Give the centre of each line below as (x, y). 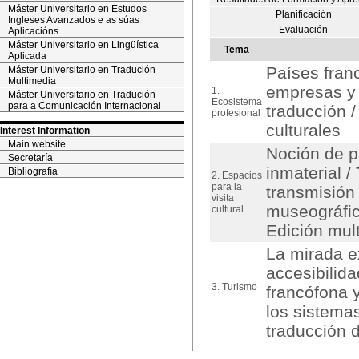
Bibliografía (33, 171)
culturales (303, 130)
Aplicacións (33, 31)
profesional (236, 113)
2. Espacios (237, 175)
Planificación (304, 14)
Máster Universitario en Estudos (77, 9)
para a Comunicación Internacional (85, 106)
